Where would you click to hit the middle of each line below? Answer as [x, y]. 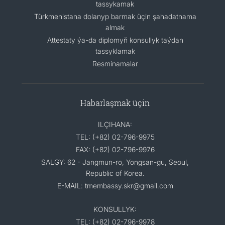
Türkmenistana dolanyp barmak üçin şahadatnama [115, 16]
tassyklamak [115, 51]
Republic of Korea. [115, 173]
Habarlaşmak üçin [115, 103]
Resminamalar [115, 64]
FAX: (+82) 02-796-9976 [115, 149]
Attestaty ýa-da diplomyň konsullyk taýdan [115, 40]
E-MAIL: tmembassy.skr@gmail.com [115, 186]
